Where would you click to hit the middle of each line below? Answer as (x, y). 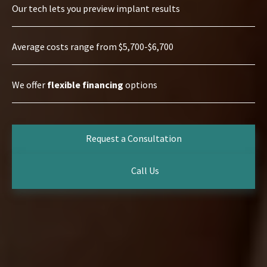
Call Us (145, 170)
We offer (30, 85)
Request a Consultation (133, 139)
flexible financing (85, 85)
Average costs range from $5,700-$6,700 (93, 47)
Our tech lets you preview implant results (96, 9)
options (140, 85)
